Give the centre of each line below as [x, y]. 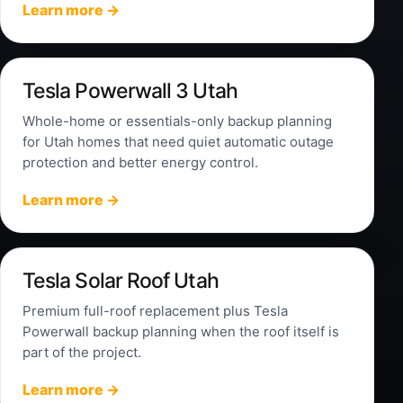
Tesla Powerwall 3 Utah [130, 91]
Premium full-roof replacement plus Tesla [155, 311]
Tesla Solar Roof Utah [121, 281]
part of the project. [82, 353]
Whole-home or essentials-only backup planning [177, 121]
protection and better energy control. [140, 163]
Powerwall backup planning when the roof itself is [181, 332]
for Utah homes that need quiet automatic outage [178, 142]
